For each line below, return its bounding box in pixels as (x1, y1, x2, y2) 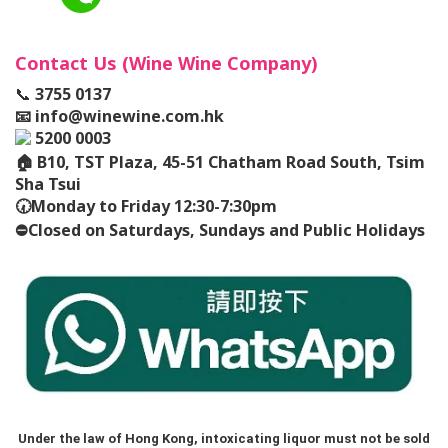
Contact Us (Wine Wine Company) (15, 51, 323, 75)
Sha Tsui (15, 172, 81, 195)
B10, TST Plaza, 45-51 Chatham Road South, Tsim (37, 150, 425, 173)
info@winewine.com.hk (35, 105, 224, 127)
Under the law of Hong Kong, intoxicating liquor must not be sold (18, 430, 430, 446)
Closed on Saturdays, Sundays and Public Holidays (28, 218, 425, 241)
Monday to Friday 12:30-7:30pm (31, 194, 277, 217)
